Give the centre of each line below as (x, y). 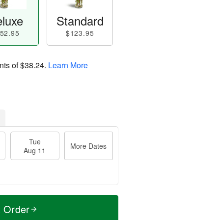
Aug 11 (35, 150)
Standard (80, 20)
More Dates (89, 146)
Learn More (68, 65)
